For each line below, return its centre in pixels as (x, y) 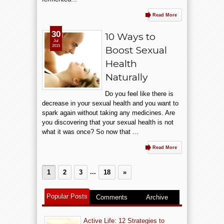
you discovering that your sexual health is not (108, 122)
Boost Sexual (136, 50)
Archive (157, 197)
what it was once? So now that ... (90, 132)
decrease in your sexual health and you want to (110, 103)
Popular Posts (67, 196)
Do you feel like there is (139, 94)
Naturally (126, 77)
